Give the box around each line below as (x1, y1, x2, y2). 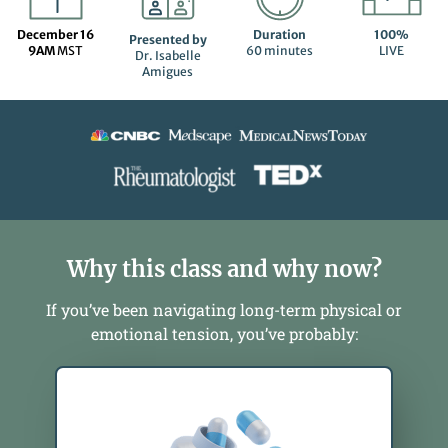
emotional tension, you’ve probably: (90, 323, 358, 345)
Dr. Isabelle (134, 48, 201, 64)
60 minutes (246, 43, 314, 59)
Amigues (142, 64, 194, 80)
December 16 (17, 27, 95, 43)
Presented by (128, 32, 207, 48)
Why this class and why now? (66, 255, 382, 284)
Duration (253, 27, 307, 43)
